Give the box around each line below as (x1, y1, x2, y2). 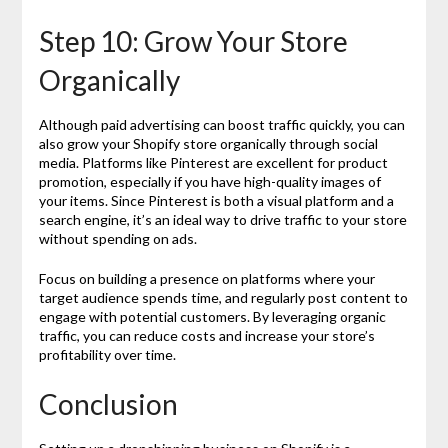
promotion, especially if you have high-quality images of (38, 172, 381, 190)
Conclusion (38, 386, 178, 421)
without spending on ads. (38, 229, 197, 247)
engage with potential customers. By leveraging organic (38, 307, 386, 325)
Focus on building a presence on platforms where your (38, 269, 375, 287)
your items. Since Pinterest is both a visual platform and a (38, 191, 394, 209)
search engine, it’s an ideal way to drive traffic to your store (38, 210, 407, 228)
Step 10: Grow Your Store (38, 23, 348, 58)
